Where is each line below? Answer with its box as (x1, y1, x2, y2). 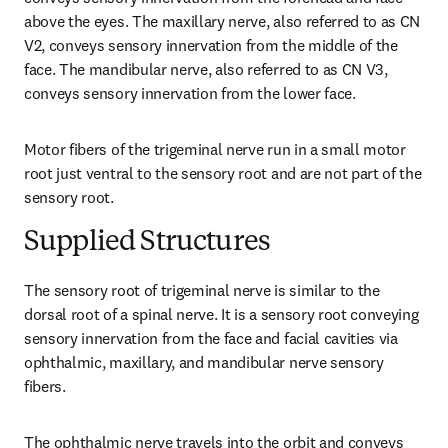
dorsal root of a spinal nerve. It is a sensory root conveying (24, 304, 419, 324)
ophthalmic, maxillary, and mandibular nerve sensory (24, 352, 384, 372)
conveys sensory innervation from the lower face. (24, 83, 356, 103)
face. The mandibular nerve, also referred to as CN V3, (24, 59, 388, 79)
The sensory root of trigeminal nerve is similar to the (24, 280, 380, 300)
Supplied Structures (24, 229, 271, 257)
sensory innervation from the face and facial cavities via (24, 328, 398, 348)
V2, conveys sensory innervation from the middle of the (24, 35, 398, 55)
